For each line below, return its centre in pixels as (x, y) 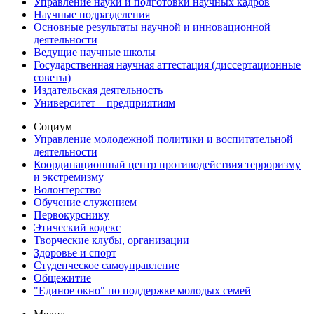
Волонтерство (67, 190)
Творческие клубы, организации (111, 240)
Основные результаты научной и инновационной (152, 27)
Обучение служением (85, 203)
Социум (53, 127)
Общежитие (62, 278)
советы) (52, 78)
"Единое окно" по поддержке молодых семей (142, 291)
